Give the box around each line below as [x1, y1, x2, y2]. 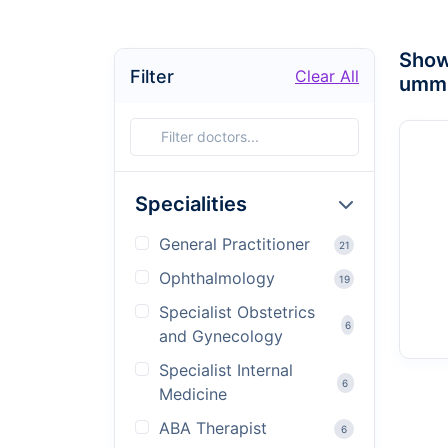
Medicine [159, 384, 227, 404]
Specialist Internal [159, 360, 293, 380]
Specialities [135, 192, 247, 216]
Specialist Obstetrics [159, 302, 315, 322]
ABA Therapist [159, 418, 267, 438]
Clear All [295, 66, 359, 86]
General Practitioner [159, 234, 310, 254]
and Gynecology [159, 326, 283, 346]
